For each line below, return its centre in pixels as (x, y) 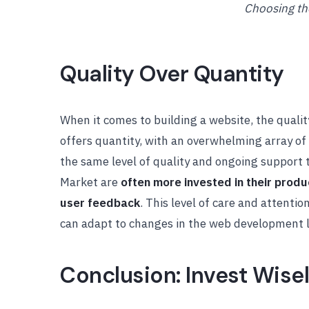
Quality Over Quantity (172, 74)
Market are (90, 182)
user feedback (100, 203)
